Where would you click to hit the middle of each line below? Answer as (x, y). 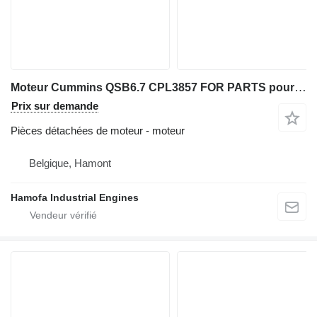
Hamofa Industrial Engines (75, 197)
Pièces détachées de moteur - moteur (98, 130)
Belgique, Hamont (70, 163)
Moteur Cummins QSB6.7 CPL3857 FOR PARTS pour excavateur (300, 87)
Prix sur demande (55, 105)
